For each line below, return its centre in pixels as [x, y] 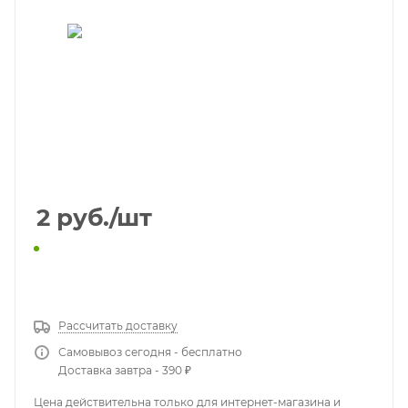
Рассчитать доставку [118, 325]
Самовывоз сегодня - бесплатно [150, 352]
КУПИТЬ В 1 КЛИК [204, 280]
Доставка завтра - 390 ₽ [125, 370]
